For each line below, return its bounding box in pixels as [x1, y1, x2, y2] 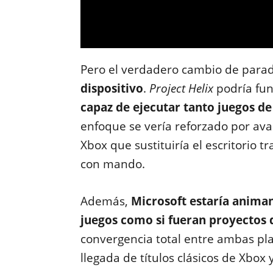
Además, [80, 193, 131, 209]
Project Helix [149, 80, 213, 96]
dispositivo [80, 80, 143, 96]
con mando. [80, 156, 145, 172]
